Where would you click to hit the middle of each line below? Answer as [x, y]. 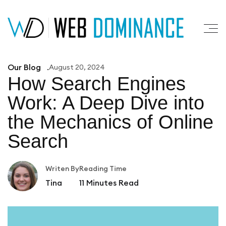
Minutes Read [112, 183]
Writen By [62, 168]
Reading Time [103, 168]
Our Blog [24, 67]
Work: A [41, 103]
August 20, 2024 [77, 67]
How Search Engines [97, 84]
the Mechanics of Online [110, 122]
